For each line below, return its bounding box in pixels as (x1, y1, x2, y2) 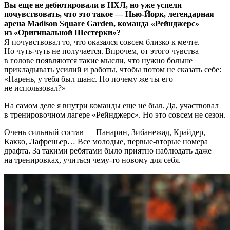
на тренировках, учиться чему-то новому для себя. (4, 155, 181, 164)
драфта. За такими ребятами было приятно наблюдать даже (4, 146, 212, 155)
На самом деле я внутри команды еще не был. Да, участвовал (4, 101, 219, 110)
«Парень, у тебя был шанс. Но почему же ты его (4, 74, 173, 83)
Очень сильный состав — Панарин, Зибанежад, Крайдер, (4, 127, 205, 137)
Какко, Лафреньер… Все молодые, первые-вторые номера (4, 137, 208, 146)
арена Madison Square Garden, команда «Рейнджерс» (4, 18, 199, 28)
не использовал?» (4, 83, 66, 92)
